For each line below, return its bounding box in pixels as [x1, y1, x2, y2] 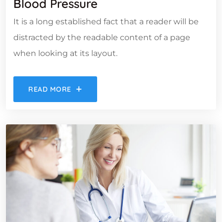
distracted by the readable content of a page [13, 32, 190, 42]
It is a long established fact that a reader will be [13, 16, 199, 26]
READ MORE [28, 84, 72, 94]
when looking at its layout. [13, 48, 117, 58]
